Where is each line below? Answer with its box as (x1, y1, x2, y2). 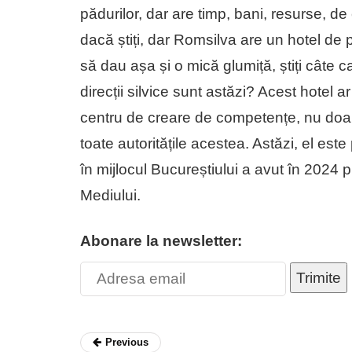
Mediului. (80, 186, 148, 203)
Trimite (296, 269, 341, 286)
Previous (105, 335, 148, 348)
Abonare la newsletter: (80, 232, 242, 249)
